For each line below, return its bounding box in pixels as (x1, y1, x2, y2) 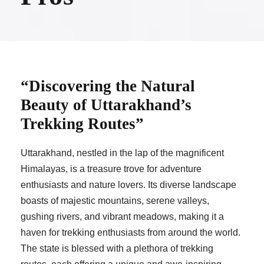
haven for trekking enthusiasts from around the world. (21, 227, 240, 238)
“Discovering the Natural (21, 77, 195, 95)
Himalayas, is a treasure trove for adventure (21, 164, 202, 174)
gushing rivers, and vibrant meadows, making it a (21, 212, 224, 222)
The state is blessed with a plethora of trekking (21, 243, 213, 254)
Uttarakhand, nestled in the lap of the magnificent (21, 148, 224, 159)
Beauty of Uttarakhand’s (21, 96, 192, 114)
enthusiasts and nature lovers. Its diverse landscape (21, 180, 236, 190)
